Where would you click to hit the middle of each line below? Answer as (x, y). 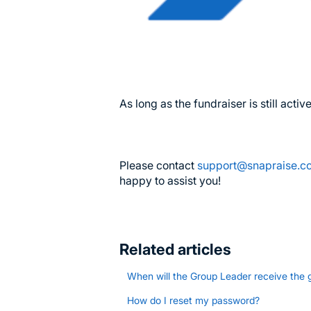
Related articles (175, 250)
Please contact (158, 165)
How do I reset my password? (194, 301)
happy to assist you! (170, 180)
